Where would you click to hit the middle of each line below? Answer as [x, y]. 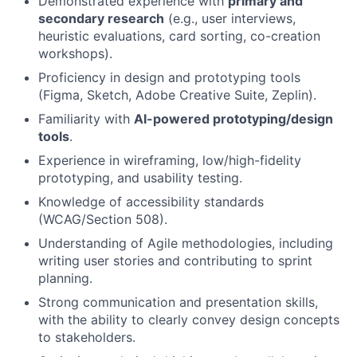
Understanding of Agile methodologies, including [186, 243]
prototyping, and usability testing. [140, 178]
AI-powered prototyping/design [233, 119]
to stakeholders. [87, 337]
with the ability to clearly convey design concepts [189, 320]
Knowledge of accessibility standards [151, 202]
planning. [65, 279]
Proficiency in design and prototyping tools [169, 78]
